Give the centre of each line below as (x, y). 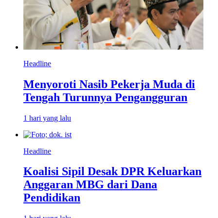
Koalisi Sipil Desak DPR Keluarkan (112, 172)
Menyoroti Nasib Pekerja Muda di (109, 84)
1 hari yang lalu (47, 118)
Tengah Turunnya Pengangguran (105, 97)
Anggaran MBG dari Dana (90, 185)
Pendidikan (52, 198)
